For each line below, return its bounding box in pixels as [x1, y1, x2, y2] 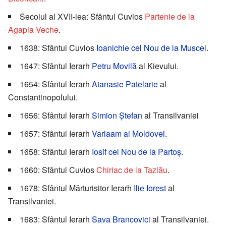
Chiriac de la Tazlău [96, 164, 167, 176]
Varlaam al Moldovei [92, 128, 165, 140]
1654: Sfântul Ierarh [20, 78, 92, 90]
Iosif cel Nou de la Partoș [92, 146, 181, 158]
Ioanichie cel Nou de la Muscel [96, 42, 206, 54]
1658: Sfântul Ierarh [20, 146, 92, 158]
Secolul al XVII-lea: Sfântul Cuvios [20, 11, 145, 23]
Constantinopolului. [8, 91, 78, 103]
